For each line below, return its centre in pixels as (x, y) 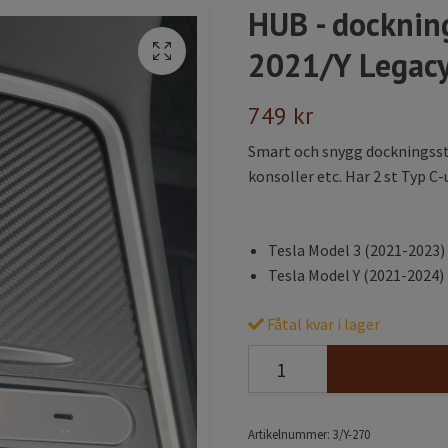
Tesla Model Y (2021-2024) (356, 275)
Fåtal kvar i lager (322, 324)
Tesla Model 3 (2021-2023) (356, 250)
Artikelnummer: (289, 434)
